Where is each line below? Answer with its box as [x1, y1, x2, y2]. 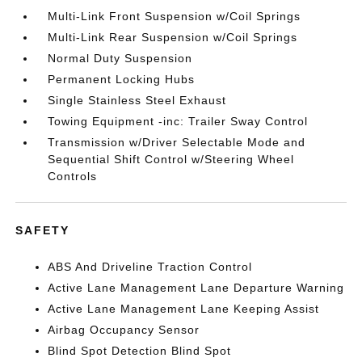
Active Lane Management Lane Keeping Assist [48, 302, 320, 315]
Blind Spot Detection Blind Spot [48, 344, 232, 357]
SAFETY [15, 224, 70, 237]
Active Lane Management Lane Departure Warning [48, 281, 345, 294]
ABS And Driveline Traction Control [48, 260, 253, 273]
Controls [48, 170, 98, 183]
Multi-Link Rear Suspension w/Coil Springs [48, 31, 298, 44]
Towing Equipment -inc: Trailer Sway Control [48, 115, 309, 128]
